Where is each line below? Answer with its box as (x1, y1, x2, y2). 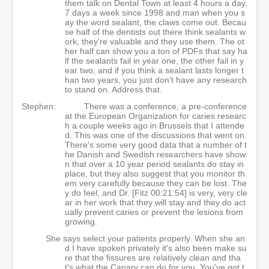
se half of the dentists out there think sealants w (65, 27, 246, 37)
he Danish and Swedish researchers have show (65, 150, 246, 159)
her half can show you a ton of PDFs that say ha (65, 46, 247, 56)
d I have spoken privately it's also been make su (65, 243, 247, 253)
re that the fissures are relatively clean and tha (65, 253, 241, 262)
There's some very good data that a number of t (65, 140, 247, 150)
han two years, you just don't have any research (65, 75, 247, 85)
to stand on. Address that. (65, 85, 162, 94)
